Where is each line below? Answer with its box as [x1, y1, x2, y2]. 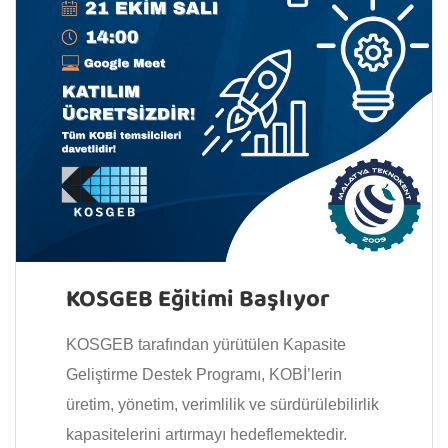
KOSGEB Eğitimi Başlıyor [66, 279, 330, 321]
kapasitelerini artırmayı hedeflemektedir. [66, 425, 347, 443]
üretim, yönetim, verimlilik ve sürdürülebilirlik [66, 395, 379, 413]
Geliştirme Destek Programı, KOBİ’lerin [66, 365, 342, 383]
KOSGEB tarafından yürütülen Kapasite [66, 335, 346, 353]
